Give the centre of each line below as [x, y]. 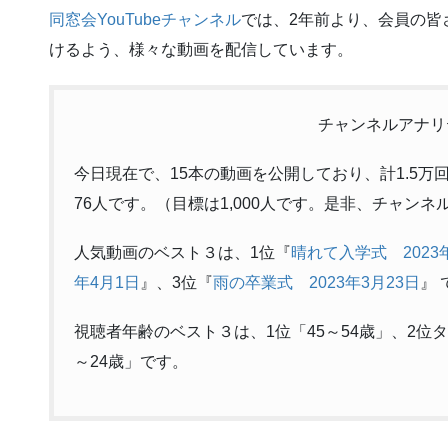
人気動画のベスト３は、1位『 [182, 252]
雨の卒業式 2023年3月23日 [316, 282]
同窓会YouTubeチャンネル [145, 20]
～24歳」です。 [131, 362]
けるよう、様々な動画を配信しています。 [201, 50]
